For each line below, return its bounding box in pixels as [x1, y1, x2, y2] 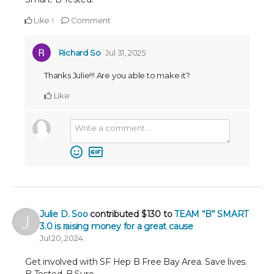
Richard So [58, 48, 101, 57]
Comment [68, 15, 111, 25]
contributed [90, 209, 141, 220]
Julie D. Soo [40, 209, 88, 220]
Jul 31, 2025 [105, 48, 146, 57]
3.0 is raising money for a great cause [40, 221, 194, 232]
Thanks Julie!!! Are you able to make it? [44, 70, 190, 80]
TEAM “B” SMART [174, 209, 249, 220]
